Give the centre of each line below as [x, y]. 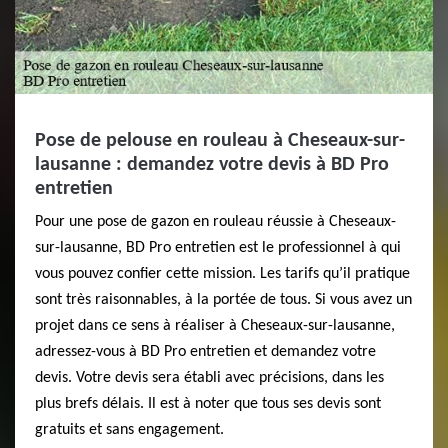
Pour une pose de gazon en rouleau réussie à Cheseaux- [215, 222]
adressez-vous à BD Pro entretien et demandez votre [205, 352]
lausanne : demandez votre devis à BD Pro [212, 165]
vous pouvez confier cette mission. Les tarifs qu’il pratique [222, 274]
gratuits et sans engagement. [129, 430]
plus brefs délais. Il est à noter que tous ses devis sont [208, 404]
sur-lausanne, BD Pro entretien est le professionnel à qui [218, 248]
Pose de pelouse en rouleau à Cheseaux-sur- [220, 141]
